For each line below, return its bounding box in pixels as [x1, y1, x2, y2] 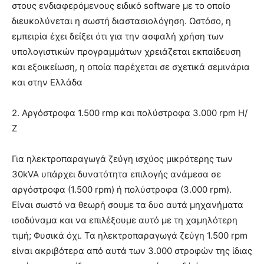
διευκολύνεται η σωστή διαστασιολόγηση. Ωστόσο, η [12, 15, 231, 27]
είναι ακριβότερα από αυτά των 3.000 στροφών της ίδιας [12, 245, 252, 257]
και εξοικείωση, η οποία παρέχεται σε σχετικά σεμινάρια [12, 61, 250, 73]
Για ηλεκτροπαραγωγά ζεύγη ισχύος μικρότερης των [12, 153, 233, 165]
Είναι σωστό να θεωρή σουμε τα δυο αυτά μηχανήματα [12, 199, 243, 211]
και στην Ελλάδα [12, 77, 82, 88]
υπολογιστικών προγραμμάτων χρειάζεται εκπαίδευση [12, 46, 241, 58]
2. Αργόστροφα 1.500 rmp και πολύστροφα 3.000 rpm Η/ [12, 107, 247, 119]
